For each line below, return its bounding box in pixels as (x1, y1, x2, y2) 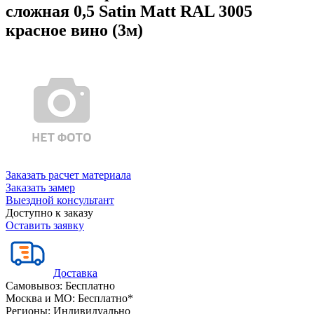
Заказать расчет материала (6, 168, 131, 181)
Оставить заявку (6, 219, 84, 231)
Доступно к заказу (6, 206, 93, 219)
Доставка (53, 266, 97, 279)
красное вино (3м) (6, 20, 143, 39)
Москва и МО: (6, 292, 75, 304)
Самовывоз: (6, 279, 62, 292)
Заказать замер (6, 181, 75, 193)
